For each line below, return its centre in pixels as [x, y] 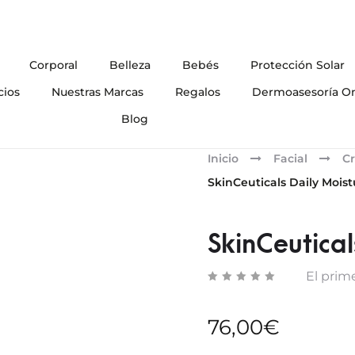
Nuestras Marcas [98, 92]
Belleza [130, 65]
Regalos [198, 92]
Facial [290, 158]
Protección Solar [297, 65]
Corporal [53, 65]
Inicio [223, 158]
